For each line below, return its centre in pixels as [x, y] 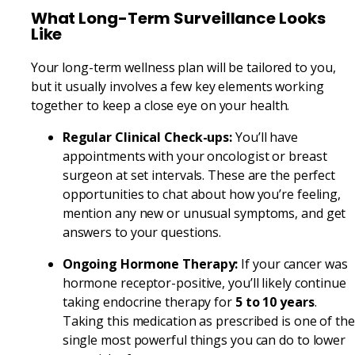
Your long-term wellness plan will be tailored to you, [183, 67]
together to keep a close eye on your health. [160, 105]
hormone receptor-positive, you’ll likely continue [204, 282]
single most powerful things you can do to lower [204, 340]
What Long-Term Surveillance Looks [178, 18]
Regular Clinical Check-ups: [147, 137]
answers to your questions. [142, 232]
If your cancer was [293, 263]
